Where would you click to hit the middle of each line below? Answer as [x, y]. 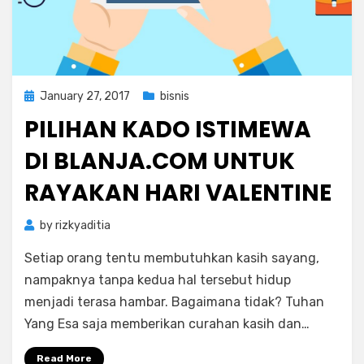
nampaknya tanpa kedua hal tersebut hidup [158, 280]
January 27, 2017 [85, 96]
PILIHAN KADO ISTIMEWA [168, 130]
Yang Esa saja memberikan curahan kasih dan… [167, 324]
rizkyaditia [83, 225]
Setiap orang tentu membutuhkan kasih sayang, [172, 258]
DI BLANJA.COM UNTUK [160, 161]
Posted [43, 95]
